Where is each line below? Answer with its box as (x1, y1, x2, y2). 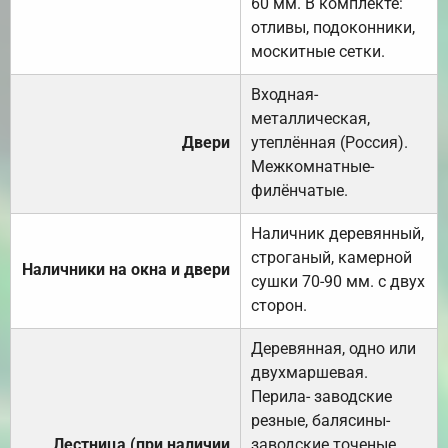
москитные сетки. (251, 41, 385, 61)
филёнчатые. (251, 180, 348, 200)
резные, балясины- (251, 410, 390, 430)
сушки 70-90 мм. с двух (251, 271, 425, 291)
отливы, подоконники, (251, 17, 415, 37)
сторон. (251, 295, 307, 315)
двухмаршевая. (251, 362, 368, 382)
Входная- (251, 84, 318, 104)
